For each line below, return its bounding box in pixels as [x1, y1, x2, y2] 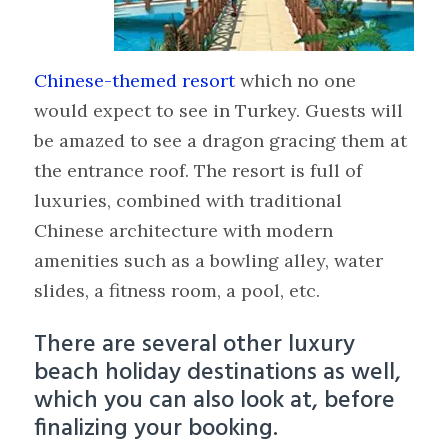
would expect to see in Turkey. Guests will [34, 99, 404, 123]
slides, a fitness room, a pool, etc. [34, 279, 321, 303]
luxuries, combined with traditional [34, 189, 343, 213]
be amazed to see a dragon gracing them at [34, 129, 408, 153]
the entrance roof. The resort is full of [34, 159, 363, 183]
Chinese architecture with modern [34, 219, 334, 243]
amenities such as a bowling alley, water [34, 249, 384, 273]
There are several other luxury [34, 326, 356, 365]
